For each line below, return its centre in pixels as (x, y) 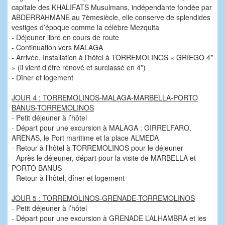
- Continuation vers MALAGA (57, 47)
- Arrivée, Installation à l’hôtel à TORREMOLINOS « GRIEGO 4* (112, 57)
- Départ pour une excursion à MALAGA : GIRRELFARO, (101, 128)
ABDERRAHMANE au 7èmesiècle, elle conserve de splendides (111, 17)
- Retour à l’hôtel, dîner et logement (68, 178)
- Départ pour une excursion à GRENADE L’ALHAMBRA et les (109, 218)
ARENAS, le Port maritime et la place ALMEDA (85, 138)
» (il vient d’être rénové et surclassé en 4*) (79, 67)
